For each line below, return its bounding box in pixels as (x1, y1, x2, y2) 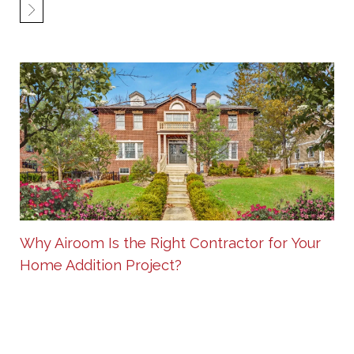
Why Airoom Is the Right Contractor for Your (20, 234, 321, 251)
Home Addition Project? (20, 256, 182, 273)
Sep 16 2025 (20, 296, 87, 310)
